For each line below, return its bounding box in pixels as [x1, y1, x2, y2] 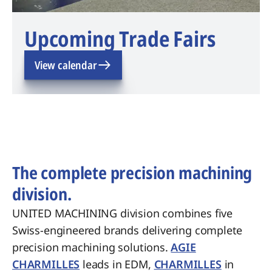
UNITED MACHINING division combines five [12, 206, 233, 220]
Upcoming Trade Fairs [24, 24, 216, 53]
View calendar [35, 58, 97, 72]
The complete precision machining [12, 161, 253, 184]
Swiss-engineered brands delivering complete [12, 223, 243, 237]
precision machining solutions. [12, 240, 171, 254]
